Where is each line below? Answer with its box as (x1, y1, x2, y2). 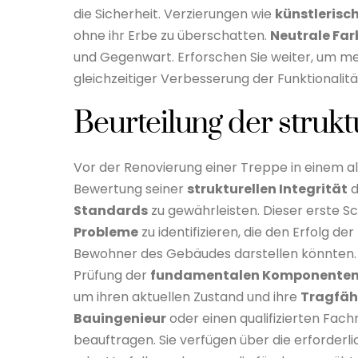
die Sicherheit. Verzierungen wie (74, 5, 275, 24)
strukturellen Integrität (187, 179, 348, 198)
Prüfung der (74, 265, 150, 284)
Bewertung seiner (74, 179, 187, 198)
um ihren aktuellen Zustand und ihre (74, 287, 300, 306)
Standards (74, 201, 148, 220)
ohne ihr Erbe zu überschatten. (74, 26, 270, 46)
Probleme (74, 222, 138, 241)
